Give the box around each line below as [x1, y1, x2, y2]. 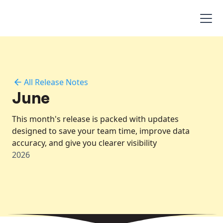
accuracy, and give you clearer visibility [12, 137, 157, 148]
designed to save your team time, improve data [12, 125, 190, 136]
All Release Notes [24, 77, 88, 88]
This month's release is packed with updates [12, 113, 179, 124]
